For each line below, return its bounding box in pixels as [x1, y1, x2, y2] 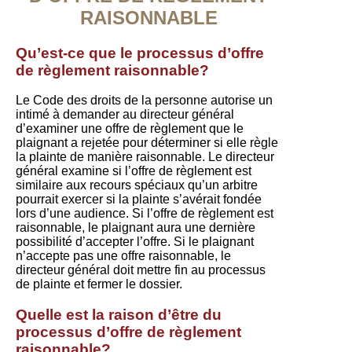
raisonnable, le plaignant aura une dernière [16, 221, 255, 235]
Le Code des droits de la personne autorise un [16, 93, 273, 108]
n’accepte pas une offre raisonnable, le [16, 249, 231, 263]
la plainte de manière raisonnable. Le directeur [16, 150, 274, 164]
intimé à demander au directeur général [16, 108, 234, 122]
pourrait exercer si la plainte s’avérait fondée [16, 192, 262, 207]
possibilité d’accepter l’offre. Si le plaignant [16, 235, 254, 249]
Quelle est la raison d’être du [16, 306, 222, 324]
